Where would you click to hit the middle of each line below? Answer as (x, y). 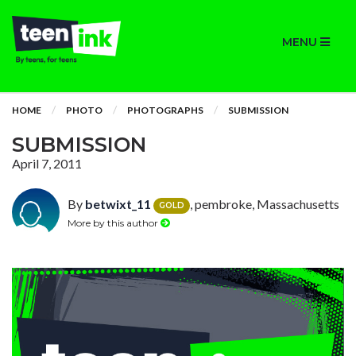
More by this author (114, 222)
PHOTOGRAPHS (165, 110)
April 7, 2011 (47, 163)
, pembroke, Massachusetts (265, 204)
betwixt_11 (118, 204)
